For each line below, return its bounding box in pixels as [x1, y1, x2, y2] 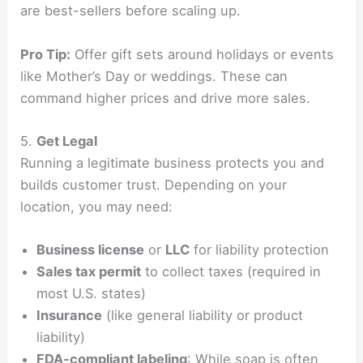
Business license [36, 241, 145, 258]
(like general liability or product [102, 307, 304, 324]
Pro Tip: [20, 45, 71, 62]
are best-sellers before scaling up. [20, 2, 241, 19]
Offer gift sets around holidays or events [70, 45, 335, 62]
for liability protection [190, 241, 330, 258]
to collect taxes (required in [141, 263, 322, 280]
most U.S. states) [36, 285, 147, 302]
